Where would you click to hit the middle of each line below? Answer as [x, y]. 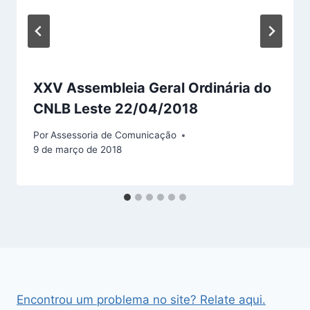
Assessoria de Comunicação [114, 135]
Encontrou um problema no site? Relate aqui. [141, 300]
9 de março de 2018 [77, 150]
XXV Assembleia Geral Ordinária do [152, 88]
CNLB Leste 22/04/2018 [116, 108]
